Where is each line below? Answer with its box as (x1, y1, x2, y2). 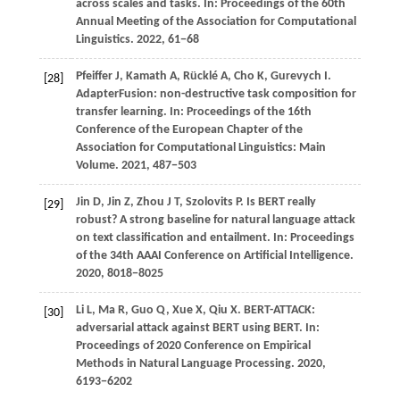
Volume (75, 159, 115, 173)
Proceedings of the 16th (186, 105, 312, 120)
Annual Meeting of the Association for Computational (75, 15, 356, 29)
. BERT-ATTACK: (237, 304, 315, 318)
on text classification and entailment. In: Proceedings (75, 231, 354, 246)
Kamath (125, 70, 170, 84)
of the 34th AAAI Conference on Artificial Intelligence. (75, 249, 354, 263)
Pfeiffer (75, 70, 115, 84)
